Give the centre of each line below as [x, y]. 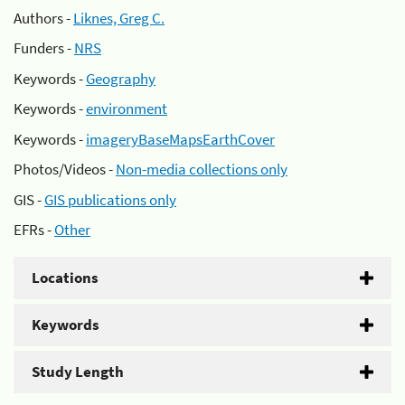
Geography [121, 78]
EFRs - [34, 230]
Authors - [43, 18]
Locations [65, 278]
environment [127, 108]
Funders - [44, 48]
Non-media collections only [202, 169]
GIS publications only [110, 199]
